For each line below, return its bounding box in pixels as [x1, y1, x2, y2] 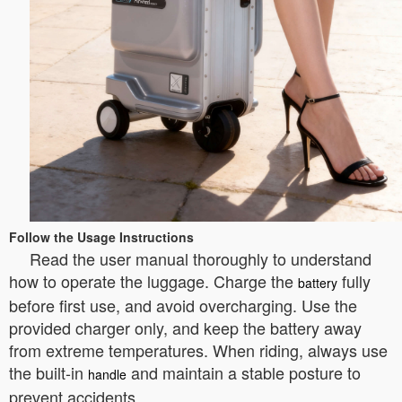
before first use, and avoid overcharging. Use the [9, 293, 357, 317]
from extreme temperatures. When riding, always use [9, 337, 388, 362]
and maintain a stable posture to [127, 360, 361, 384]
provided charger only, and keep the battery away [9, 315, 362, 339]
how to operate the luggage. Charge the [9, 268, 298, 293]
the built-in [9, 360, 88, 384]
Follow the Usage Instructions [9, 227, 194, 246]
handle [88, 364, 127, 383]
